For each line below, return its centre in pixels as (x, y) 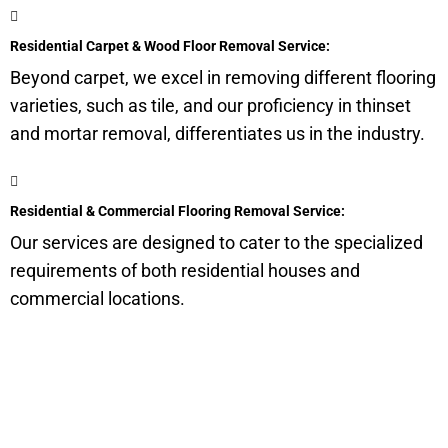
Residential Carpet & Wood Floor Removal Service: (170, 46)
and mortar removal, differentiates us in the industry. (217, 133)
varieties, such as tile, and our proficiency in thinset (210, 105)
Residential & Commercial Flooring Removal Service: (177, 211)
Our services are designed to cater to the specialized (216, 242)
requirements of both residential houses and (185, 270)
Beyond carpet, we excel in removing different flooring (223, 77)
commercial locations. (97, 298)
